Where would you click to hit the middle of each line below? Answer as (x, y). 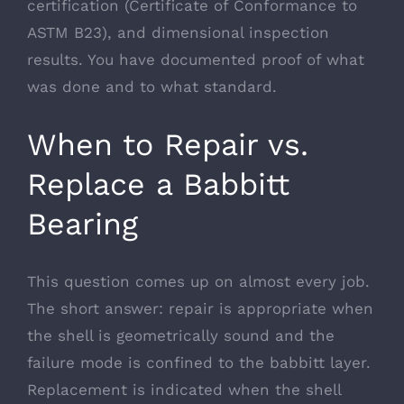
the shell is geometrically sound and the (181, 336)
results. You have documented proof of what (196, 60)
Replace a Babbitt (158, 184)
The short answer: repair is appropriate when (200, 309)
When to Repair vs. (168, 145)
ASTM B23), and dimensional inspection (178, 33)
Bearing (83, 224)
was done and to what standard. (152, 87)
